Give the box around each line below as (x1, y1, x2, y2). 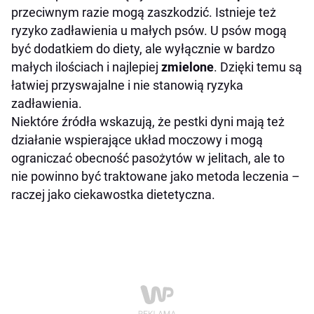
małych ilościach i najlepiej (11, 60, 161, 75)
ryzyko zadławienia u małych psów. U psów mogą (11, 23, 287, 39)
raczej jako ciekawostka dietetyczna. (11, 187, 215, 203)
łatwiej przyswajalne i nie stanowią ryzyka (11, 78, 243, 93)
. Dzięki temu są (214, 60, 302, 75)
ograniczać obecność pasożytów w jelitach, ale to (11, 151, 285, 166)
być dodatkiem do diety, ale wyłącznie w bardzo (11, 41, 275, 57)
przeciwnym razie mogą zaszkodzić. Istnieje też (11, 5, 276, 20)
